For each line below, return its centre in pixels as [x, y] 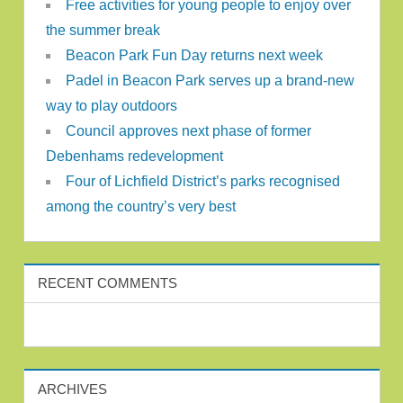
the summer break [103, 30]
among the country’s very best [140, 206]
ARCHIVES [72, 389]
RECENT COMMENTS [107, 283]
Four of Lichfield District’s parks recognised [202, 181]
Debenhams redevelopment [134, 156]
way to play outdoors [111, 105]
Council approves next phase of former [188, 130]
